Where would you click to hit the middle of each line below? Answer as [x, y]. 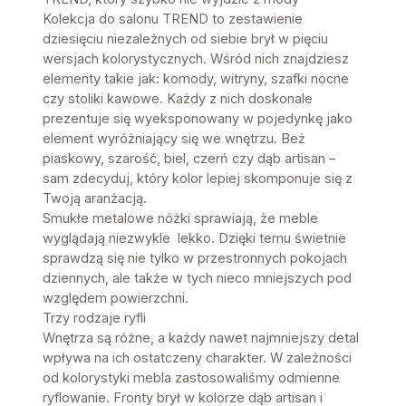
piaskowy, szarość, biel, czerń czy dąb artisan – [189, 159]
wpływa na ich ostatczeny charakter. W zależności [197, 358]
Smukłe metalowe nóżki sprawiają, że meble [180, 218]
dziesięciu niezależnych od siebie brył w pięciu [185, 39]
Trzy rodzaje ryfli [94, 318]
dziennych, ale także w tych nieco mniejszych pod [197, 278]
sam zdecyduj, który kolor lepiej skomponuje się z [198, 179]
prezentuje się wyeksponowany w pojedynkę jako [198, 119]
